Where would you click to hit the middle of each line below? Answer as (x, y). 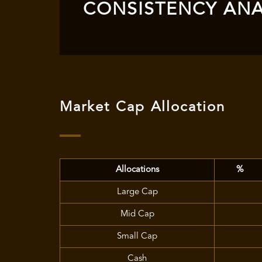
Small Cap (137, 236)
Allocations (137, 170)
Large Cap (137, 192)
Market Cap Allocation (142, 107)
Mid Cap (137, 214)
